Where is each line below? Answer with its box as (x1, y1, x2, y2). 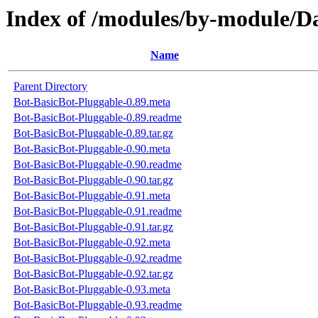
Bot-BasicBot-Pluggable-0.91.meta (13, 190, 170, 202)
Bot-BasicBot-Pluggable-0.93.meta (13, 283, 170, 296)
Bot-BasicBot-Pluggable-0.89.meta (13, 96, 170, 109)
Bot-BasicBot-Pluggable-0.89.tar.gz (13, 127, 173, 140)
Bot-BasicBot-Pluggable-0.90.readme (13, 158, 182, 171)
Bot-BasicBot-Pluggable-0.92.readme (13, 252, 182, 265)
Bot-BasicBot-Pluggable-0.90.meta (13, 143, 170, 155)
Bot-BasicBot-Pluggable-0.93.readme (13, 299, 182, 312)
